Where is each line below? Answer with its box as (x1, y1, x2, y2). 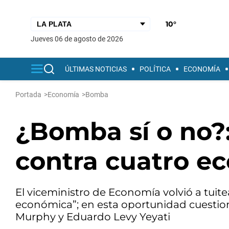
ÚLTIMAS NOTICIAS (65, 65, 127, 73)
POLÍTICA (140, 65, 171, 73)
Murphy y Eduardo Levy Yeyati (15, 211, 170, 223)
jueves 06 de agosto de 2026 (35, 34, 123, 43)
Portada (15, 90, 41, 99)
